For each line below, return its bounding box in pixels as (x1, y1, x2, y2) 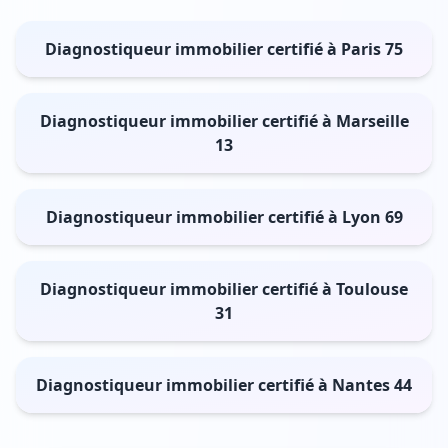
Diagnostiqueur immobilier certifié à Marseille (39, 109, 409, 132)
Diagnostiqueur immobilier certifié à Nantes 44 (36, 373, 412, 396)
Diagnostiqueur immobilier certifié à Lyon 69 (45, 205, 403, 228)
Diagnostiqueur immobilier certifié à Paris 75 (45, 37, 403, 60)
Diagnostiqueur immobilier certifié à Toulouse (40, 277, 408, 300)
